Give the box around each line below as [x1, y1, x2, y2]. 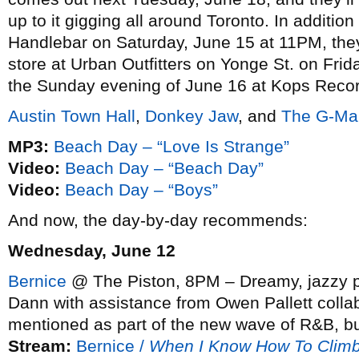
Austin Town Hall [8, 107, 135, 125]
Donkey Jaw [145, 107, 238, 125]
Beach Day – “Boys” [65, 180, 218, 199]
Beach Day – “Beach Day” [65, 159, 264, 177]
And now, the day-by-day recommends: [8, 211, 308, 229]
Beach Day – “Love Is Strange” [54, 137, 289, 155]
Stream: [8, 337, 71, 355]
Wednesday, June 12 [8, 241, 175, 260]
